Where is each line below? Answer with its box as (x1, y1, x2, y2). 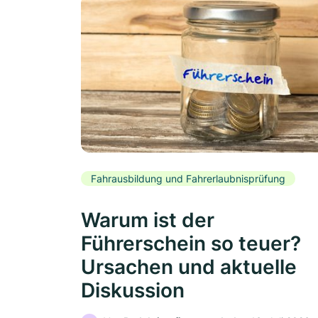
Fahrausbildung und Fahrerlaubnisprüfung (91, 172, 285, 185)
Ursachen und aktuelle (81, 255, 297, 280)
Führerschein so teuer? (81, 231, 301, 256)
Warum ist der (81, 208, 214, 233)
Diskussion (81, 278, 185, 303)
